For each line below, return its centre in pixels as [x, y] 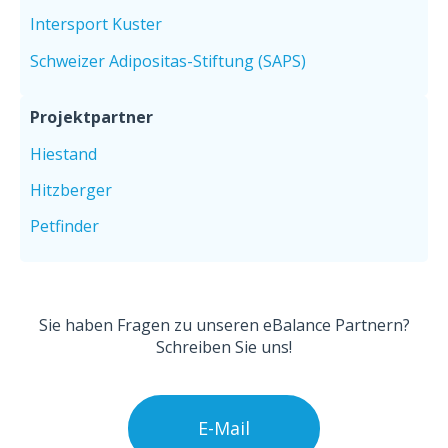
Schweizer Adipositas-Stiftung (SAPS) [168, 60]
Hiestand [63, 153]
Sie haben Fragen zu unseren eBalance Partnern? [224, 324]
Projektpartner [91, 117]
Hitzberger [71, 189]
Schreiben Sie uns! [224, 346]
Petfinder [64, 226]
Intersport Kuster [96, 24]
